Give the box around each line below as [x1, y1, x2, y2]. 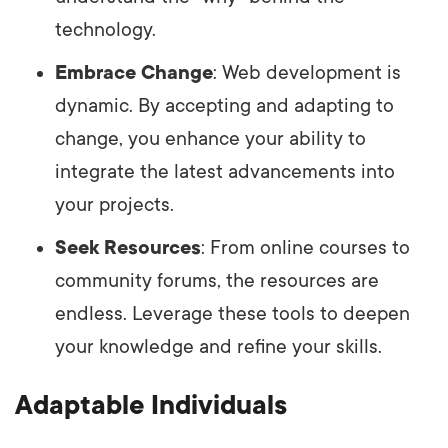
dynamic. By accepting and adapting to [55, 94, 394, 117]
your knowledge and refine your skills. [55, 335, 382, 358]
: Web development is [213, 61, 401, 84]
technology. [55, 18, 156, 41]
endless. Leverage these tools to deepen [55, 302, 410, 325]
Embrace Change [55, 61, 213, 84]
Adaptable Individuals [15, 389, 287, 420]
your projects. [55, 193, 174, 216]
